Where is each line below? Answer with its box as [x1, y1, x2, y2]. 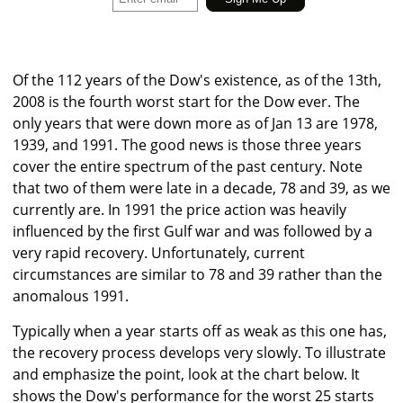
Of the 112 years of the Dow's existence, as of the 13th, [13, 70, 381, 91]
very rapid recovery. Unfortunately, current [13, 243, 305, 264]
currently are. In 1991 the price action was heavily [13, 200, 346, 220]
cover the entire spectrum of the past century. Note [13, 157, 363, 177]
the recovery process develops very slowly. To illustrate [13, 343, 386, 363]
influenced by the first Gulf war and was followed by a [13, 221, 372, 242]
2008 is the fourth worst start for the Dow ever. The [13, 92, 360, 112]
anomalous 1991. [13, 286, 129, 307]
